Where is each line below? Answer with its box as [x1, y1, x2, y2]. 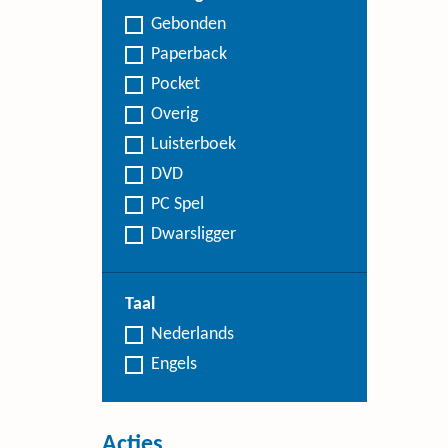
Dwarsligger [151, 225, 236, 244]
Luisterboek [151, 135, 236, 154]
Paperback [151, 45, 227, 64]
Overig [151, 105, 198, 124]
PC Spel [151, 195, 204, 214]
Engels [151, 355, 197, 374]
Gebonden [151, 15, 226, 34]
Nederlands [151, 325, 234, 344]
